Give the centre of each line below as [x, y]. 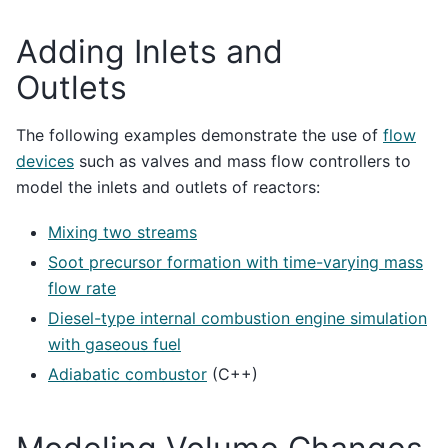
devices [45, 161]
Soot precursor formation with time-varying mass [235, 261]
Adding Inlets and [149, 51]
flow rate [82, 287]
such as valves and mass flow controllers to [242, 161]
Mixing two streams [122, 231]
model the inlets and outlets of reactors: [168, 187]
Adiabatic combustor [127, 373]
